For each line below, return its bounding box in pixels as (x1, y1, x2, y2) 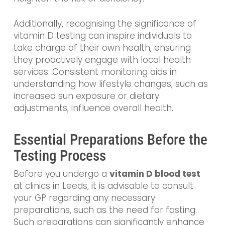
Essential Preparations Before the (13, 131, 207, 149)
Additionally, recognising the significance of (13, 17, 196, 30)
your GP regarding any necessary (13, 192, 155, 204)
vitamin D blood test (109, 168, 200, 180)
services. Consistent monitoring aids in (13, 65, 177, 78)
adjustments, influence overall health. (13, 101, 173, 114)
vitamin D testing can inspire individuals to (13, 29, 192, 42)
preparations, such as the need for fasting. (13, 204, 197, 216)
